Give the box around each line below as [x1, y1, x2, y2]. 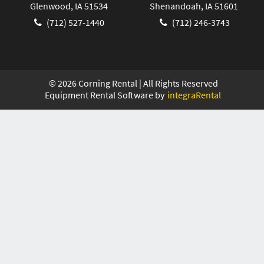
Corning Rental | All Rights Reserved [77, 77, 218, 90]
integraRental [167, 89, 221, 101]
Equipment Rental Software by [45, 89, 166, 101]
